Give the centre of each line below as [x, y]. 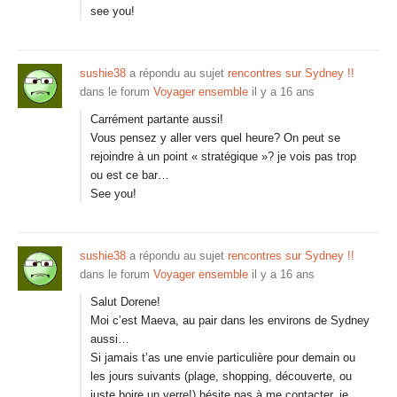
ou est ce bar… [130, 175]
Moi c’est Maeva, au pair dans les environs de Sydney [230, 320]
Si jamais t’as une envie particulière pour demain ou [223, 358]
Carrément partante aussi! [157, 119]
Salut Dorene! [125, 302]
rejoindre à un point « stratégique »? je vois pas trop [223, 156]
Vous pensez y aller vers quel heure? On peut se [215, 138]
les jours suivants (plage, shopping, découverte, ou [221, 376]
